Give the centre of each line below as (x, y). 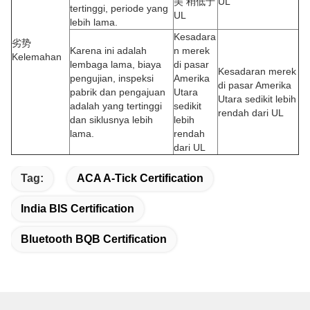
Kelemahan (37, 57)
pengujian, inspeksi (112, 79)
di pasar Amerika (255, 85)
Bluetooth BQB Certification (94, 239)
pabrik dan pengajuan (118, 92)
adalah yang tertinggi (116, 106)
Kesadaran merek (257, 72)
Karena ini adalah (108, 51)
